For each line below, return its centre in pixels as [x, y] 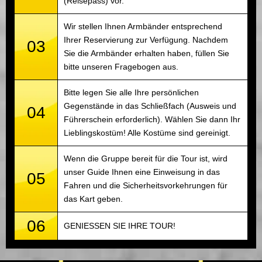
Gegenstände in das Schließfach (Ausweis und [150, 106]
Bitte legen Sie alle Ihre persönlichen [131, 93]
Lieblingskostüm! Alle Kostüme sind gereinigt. [147, 133]
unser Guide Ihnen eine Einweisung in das [142, 172]
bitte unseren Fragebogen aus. [121, 67]
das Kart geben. [93, 199]
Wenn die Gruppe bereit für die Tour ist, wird [146, 159]
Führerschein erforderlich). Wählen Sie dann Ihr [152, 120]
